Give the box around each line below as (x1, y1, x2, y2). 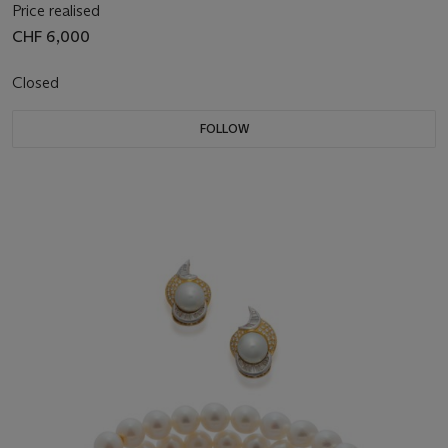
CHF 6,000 (12, 26, 90, 46)
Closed (12, 72, 63, 92)
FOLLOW (199, 120, 249, 136)
